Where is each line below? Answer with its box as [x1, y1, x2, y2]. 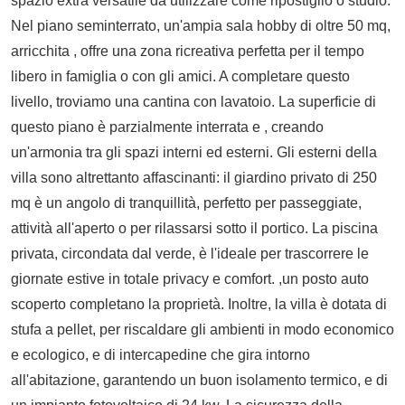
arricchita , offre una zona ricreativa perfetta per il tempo [11, 42, 364, 59]
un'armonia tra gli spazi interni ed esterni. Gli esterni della [11, 144, 377, 160]
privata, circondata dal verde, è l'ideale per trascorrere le [11, 245, 369, 261]
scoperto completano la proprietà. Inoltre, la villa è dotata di [11, 296, 387, 312]
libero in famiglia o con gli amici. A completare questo [11, 68, 350, 84]
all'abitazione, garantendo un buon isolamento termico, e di [11, 372, 388, 388]
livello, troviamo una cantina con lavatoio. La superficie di [11, 93, 376, 109]
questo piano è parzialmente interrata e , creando [11, 118, 324, 135]
